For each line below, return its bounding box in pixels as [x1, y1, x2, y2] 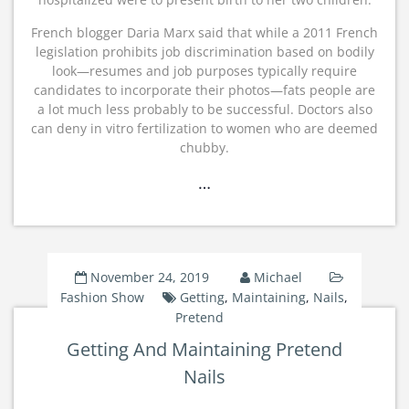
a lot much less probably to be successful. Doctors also [37, 100, 372, 118]
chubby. [180, 139, 229, 156]
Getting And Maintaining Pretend [66, 337, 342, 362]
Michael [253, 268, 302, 286]
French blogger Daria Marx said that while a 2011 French [31, 24, 378, 41]
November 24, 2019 [89, 268, 209, 286]
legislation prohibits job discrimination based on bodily [35, 43, 374, 60]
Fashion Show [60, 288, 145, 306]
